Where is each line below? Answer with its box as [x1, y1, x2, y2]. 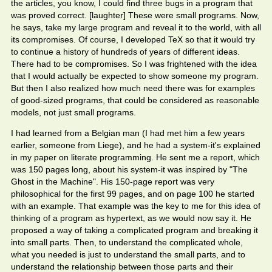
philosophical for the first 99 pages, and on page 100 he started [11, 189, 254, 199]
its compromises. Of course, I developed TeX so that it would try [11, 35, 255, 44]
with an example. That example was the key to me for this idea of [11, 201, 260, 211]
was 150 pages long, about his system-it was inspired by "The [11, 165, 248, 174]
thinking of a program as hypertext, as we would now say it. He [11, 213, 251, 223]
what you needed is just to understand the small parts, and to [11, 250, 245, 259]
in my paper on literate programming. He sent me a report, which [11, 152, 260, 162]
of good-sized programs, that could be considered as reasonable [11, 95, 259, 105]
